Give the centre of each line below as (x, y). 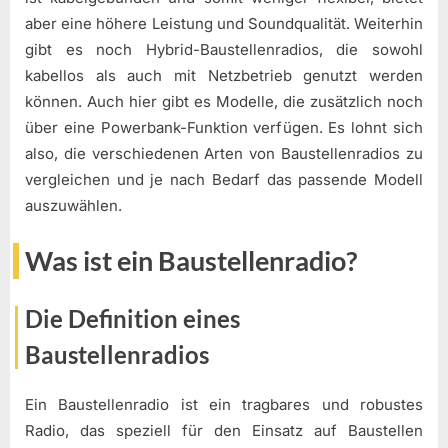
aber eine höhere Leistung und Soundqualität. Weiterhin (224, 23)
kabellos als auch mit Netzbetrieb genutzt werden (224, 75)
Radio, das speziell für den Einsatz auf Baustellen (224, 431)
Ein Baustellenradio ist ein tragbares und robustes (224, 405)
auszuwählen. (73, 205)
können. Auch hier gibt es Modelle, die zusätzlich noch (224, 101)
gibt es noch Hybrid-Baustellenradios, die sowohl (224, 49)
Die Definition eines (132, 318)
